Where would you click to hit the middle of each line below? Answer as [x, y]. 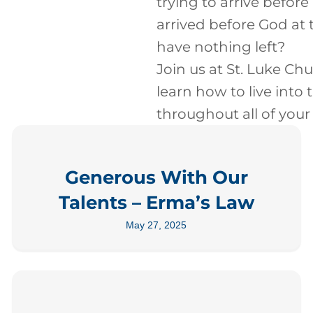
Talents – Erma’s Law [156, 203]
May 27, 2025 [156, 225]
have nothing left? [221, 47]
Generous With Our [156, 177]
